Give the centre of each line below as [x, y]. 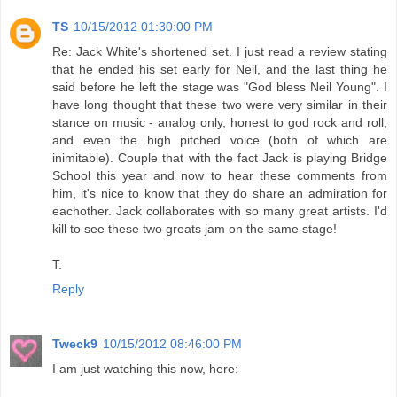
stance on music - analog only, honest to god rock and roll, [220, 122]
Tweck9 [75, 343]
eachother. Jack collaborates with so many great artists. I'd [220, 210]
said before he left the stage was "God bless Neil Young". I [220, 86]
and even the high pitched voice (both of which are [220, 140]
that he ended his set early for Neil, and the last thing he [220, 69]
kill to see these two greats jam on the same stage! [195, 228]
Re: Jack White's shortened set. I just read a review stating [220, 51]
